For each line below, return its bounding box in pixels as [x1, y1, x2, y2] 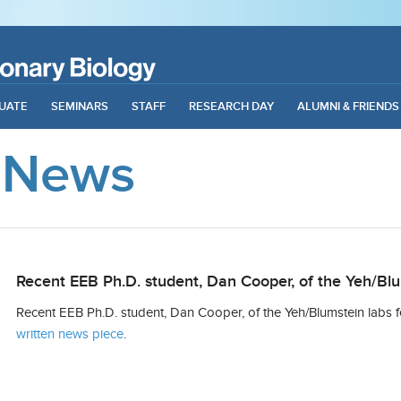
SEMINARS [50, 99, 108, 113]
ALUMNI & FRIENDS [296, 99, 399, 113]
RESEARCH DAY [188, 99, 274, 113]
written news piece [16, 326, 124, 341]
